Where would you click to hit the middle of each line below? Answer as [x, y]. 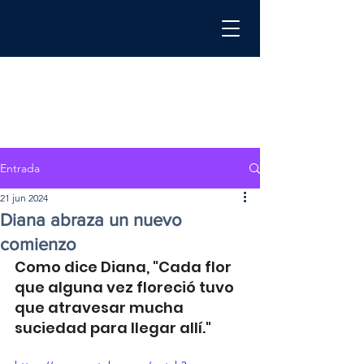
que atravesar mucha [101, 308]
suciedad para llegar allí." [113, 328]
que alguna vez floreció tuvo [126, 287]
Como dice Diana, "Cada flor [125, 267]
